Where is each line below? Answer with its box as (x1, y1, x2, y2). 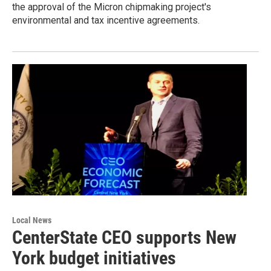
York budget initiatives (12, 247, 176, 269)
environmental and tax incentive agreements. (12, 15, 200, 27)
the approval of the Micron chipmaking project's (12, 1, 211, 13)
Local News (12, 215, 51, 225)
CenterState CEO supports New (12, 226, 237, 248)
